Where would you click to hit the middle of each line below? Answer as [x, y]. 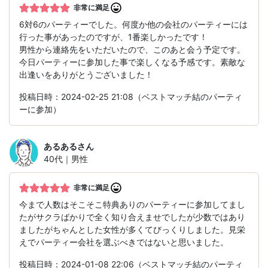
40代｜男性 [66, 159]
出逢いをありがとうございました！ [86, 75]
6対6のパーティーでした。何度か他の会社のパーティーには [133, 25]
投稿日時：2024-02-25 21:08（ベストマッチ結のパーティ [131, 97]
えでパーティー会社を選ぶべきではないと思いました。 [124, 242]
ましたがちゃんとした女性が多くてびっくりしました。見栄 [132, 230]
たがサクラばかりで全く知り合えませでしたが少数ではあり [132, 217]
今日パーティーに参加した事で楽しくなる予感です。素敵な [132, 62]
